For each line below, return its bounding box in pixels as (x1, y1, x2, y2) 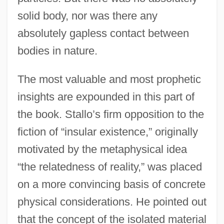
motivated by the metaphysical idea (17, 142, 187, 155)
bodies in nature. (17, 44, 97, 57)
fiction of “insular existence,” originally (17, 125, 198, 138)
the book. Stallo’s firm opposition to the (17, 107, 204, 120)
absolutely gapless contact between (17, 26, 189, 39)
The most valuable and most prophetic (17, 72, 201, 85)
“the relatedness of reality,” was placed (17, 160, 202, 173)
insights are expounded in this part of (17, 90, 194, 103)
